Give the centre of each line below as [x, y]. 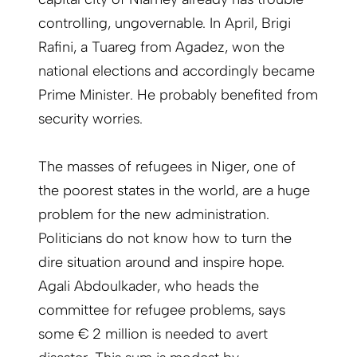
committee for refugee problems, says [162, 310]
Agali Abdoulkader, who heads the [149, 286]
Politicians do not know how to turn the [165, 239]
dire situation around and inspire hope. [161, 263]
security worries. [90, 119]
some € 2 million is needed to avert [153, 334]
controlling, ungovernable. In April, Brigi [165, 24]
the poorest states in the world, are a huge [174, 191]
